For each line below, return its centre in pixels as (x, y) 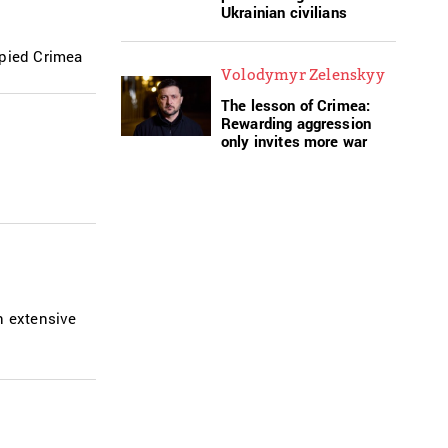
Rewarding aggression (296, 122)
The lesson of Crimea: (296, 104)
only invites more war (294, 140)
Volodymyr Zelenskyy (303, 73)
